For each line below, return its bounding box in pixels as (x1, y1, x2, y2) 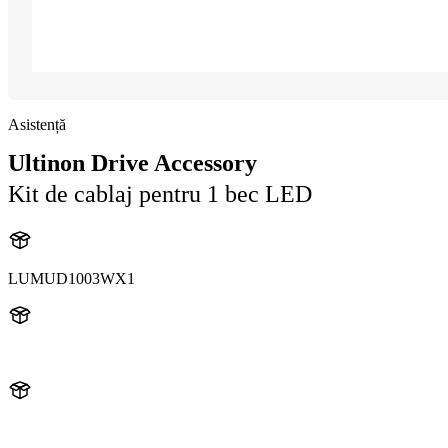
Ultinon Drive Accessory (8, 150, 257, 176)
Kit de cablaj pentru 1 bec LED (8, 181, 312, 207)
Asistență (8, 116, 66, 133)
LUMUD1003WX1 (8, 269, 135, 287)
